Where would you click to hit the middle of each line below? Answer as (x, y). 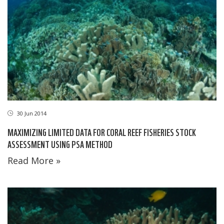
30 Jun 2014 (31, 113)
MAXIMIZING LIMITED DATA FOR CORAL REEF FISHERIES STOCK (102, 131)
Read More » (34, 160)
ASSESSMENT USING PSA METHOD (60, 143)
